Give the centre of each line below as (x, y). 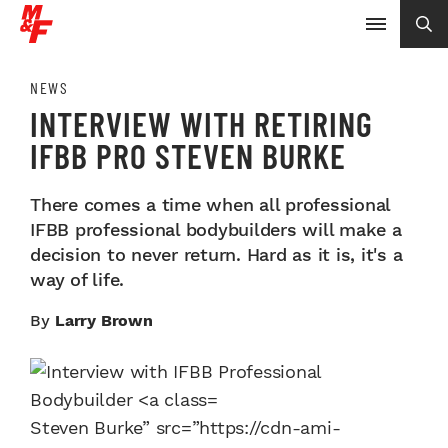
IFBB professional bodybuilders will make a (216, 229)
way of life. (77, 279)
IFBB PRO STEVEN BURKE (188, 155)
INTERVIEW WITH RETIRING (201, 123)
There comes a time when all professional (210, 204)
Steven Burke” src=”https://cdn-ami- (185, 427)
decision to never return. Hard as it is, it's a (216, 254)
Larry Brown (104, 320)
